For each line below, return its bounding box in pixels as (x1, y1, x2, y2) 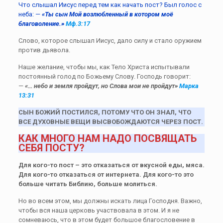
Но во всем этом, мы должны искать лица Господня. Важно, (18, 197, 202, 205)
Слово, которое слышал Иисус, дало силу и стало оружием (18, 36, 202, 44)
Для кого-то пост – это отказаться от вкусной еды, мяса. (18, 161, 205, 169)
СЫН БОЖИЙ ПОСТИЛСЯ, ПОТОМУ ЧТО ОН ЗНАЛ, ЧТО (18, 108, 191, 116)
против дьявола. (18, 46, 70, 54)
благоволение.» (18, 19, 66, 27)
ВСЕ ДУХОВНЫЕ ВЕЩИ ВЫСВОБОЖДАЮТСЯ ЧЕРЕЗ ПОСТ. (18, 117, 203, 125)
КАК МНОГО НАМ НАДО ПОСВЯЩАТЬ (18, 132, 197, 144)
